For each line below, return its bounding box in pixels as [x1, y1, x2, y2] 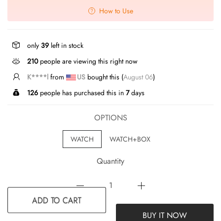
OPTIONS [94, 111, 127, 123]
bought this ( [85, 72, 123, 82]
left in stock [49, 40, 83, 50]
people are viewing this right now [38, 56, 138, 66]
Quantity [97, 155, 124, 167]
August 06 [123, 72, 153, 82]
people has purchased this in [38, 87, 126, 98]
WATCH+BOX [110, 134, 150, 144]
